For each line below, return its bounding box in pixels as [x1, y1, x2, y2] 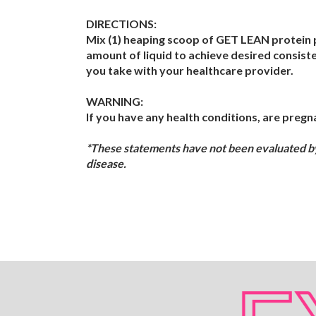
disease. [86, 157, 126, 171]
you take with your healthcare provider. [86, 63, 293, 78]
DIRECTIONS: [86, 17, 157, 31]
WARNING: [86, 95, 143, 109]
